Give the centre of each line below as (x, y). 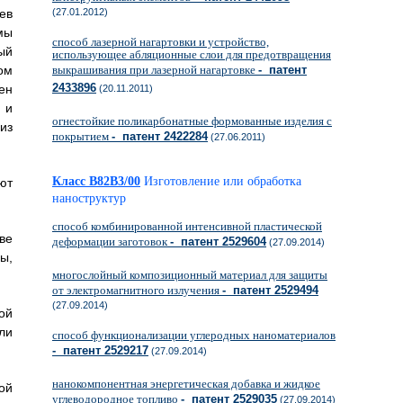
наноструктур (89, 198)
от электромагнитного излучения (137, 290)
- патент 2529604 (218, 242)
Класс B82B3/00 (96, 181)
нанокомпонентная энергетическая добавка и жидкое (186, 384)
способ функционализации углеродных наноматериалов (194, 335)
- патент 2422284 (160, 136)
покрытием (82, 136)
